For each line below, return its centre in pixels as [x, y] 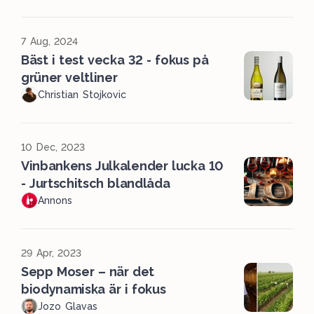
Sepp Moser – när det [88, 272]
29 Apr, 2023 [52, 253]
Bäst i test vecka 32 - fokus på [115, 60]
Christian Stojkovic [82, 95]
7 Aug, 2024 [50, 41]
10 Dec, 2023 [53, 147]
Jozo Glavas [68, 306]
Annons [55, 200]
